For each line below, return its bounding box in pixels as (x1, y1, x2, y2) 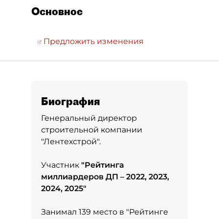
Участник (41, 160, 81, 170)
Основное (31, 5, 83, 18)
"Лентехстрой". (41, 137, 101, 146)
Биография (41, 95, 100, 108)
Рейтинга (85, 160, 124, 170)
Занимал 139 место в (41, 207, 126, 217)
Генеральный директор (41, 113, 137, 123)
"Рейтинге (126, 207, 168, 217)
